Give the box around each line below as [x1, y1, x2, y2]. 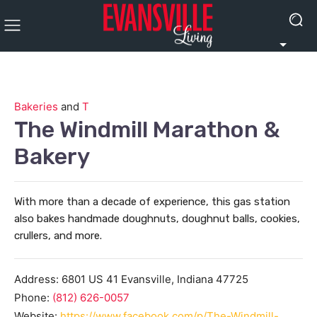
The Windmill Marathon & [14, 116, 279, 143]
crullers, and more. [14, 229, 102, 242]
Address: [14, 272, 62, 286]
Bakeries [14, 100, 58, 113]
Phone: [14, 291, 52, 304]
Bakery [14, 143, 90, 170]
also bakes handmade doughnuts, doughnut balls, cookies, [14, 212, 300, 225]
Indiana [177, 272, 213, 286]
